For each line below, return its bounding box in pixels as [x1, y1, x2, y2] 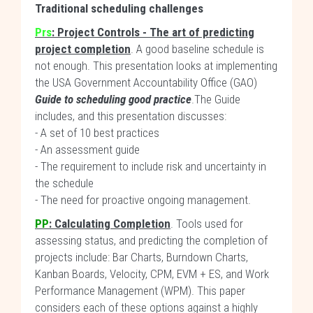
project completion [35, 42, 131, 56]
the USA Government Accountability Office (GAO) [35, 75, 257, 89]
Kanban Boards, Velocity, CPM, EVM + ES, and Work [35, 267, 269, 281]
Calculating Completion [54, 217, 170, 231]
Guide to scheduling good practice [35, 92, 191, 106]
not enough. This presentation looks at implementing [35, 59, 277, 73]
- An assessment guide [35, 143, 140, 156]
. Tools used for [170, 217, 243, 231]
